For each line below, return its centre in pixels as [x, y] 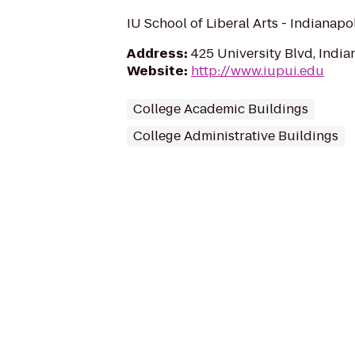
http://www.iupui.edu [258, 71]
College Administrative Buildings [236, 136]
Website [155, 71]
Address [155, 53]
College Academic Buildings [221, 109]
